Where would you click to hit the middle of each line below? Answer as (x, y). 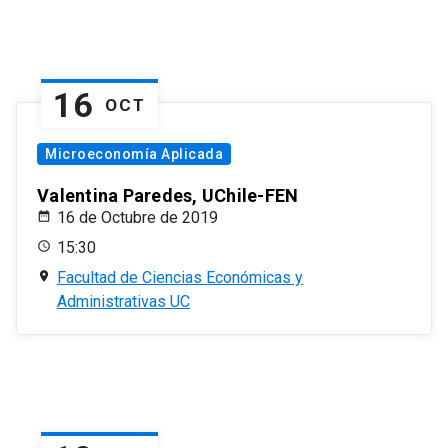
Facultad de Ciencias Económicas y (180, 278)
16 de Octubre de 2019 (137, 218)
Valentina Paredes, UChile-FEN (168, 196)
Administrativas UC (123, 302)
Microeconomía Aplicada (134, 154)
